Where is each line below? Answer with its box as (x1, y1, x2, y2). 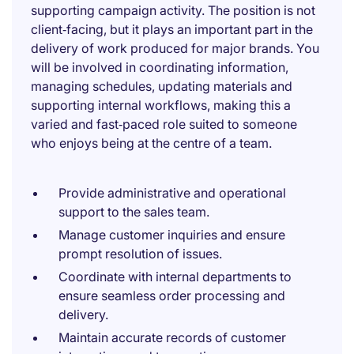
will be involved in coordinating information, (31, 59, 288, 75)
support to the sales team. (58, 204, 209, 220)
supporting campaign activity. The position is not (31, 2, 315, 18)
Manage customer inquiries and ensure (58, 227, 285, 243)
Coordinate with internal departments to (58, 269, 292, 284)
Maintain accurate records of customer (58, 330, 286, 345)
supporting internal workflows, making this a (31, 97, 291, 113)
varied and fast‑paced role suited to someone (31, 116, 297, 132)
